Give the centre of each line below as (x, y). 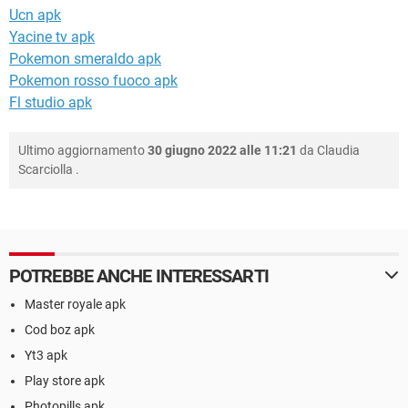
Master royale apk (75, 304)
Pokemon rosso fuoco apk (93, 80)
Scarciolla (46, 169)
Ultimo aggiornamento (83, 150)
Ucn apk (35, 15)
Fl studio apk (51, 102)
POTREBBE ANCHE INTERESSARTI (139, 275)
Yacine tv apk (52, 36)
